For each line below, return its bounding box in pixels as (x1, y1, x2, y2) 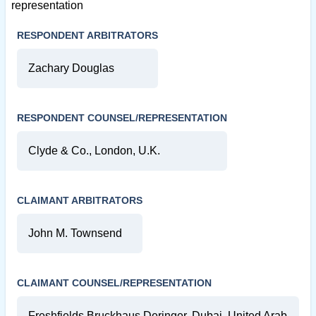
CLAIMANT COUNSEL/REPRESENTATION (17, 277, 212, 289)
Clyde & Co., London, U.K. (28, 145, 160, 157)
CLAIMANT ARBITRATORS (17, 195, 142, 207)
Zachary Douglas (28, 62, 114, 75)
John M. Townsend (28, 227, 122, 240)
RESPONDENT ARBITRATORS (17, 30, 158, 42)
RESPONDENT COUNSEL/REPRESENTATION (17, 112, 227, 124)
